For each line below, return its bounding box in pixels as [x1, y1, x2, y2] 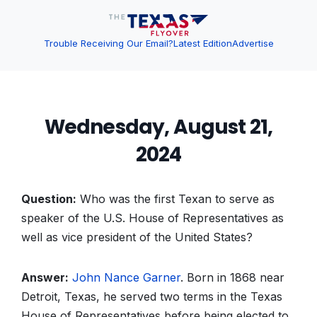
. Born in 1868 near [180, 270, 284, 284]
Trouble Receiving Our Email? [43, 38, 173, 50]
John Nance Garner [72, 270, 180, 284]
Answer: [21, 270, 69, 284]
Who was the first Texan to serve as [76, 192, 275, 206]
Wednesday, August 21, [44, 113, 273, 141]
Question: [21, 192, 76, 206]
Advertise [231, 38, 274, 50]
